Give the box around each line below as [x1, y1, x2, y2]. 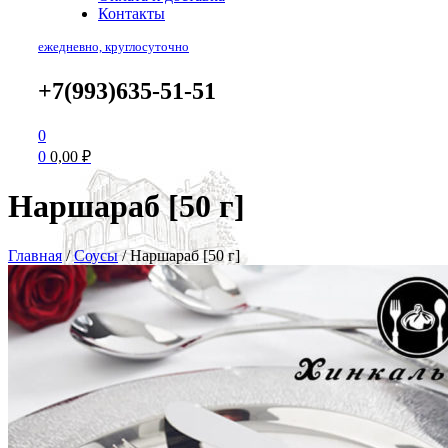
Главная [8, 246, 62, 264]
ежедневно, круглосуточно [38, 38, 189, 54]
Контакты [98, 4, 165, 22]
